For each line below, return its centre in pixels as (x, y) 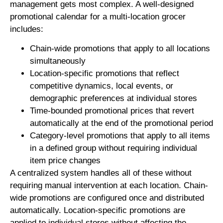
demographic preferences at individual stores (113, 98)
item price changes (65, 160)
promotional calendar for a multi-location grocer (98, 16)
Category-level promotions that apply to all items (120, 135)
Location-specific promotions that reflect (105, 73)
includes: (27, 29)
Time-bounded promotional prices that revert (112, 111)
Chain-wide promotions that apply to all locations (120, 48)
